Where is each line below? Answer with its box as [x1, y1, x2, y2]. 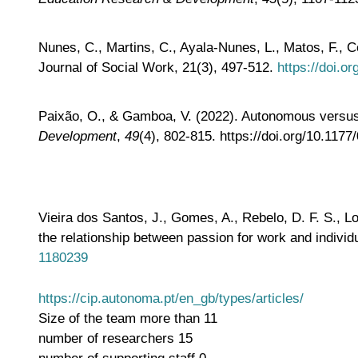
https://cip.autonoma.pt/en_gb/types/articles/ [38, 290, 304, 307]
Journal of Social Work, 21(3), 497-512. [38, 59, 277, 76]
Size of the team [38, 310, 136, 327]
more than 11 [140, 310, 217, 327]
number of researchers [38, 330, 174, 347]
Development [38, 128, 117, 145]
